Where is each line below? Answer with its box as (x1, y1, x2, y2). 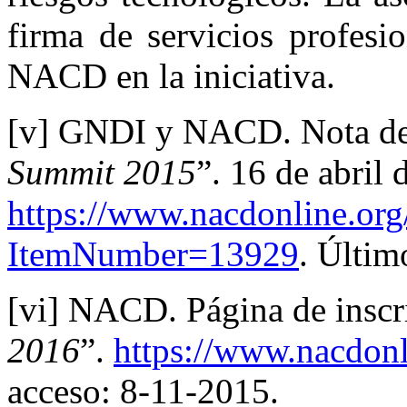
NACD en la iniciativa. (7, 55, 335, 95)
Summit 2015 (7, 152, 196, 192)
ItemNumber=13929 (7, 233, 299, 273)
